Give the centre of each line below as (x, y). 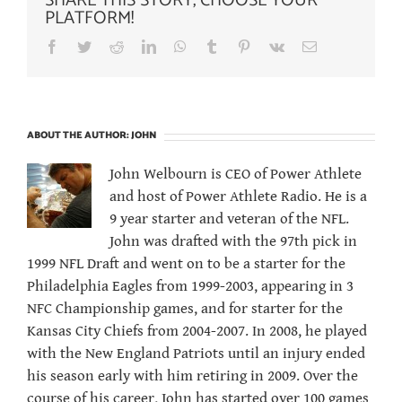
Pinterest (275, 46)
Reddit (142, 46)
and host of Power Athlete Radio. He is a (238, 197)
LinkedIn (181, 46)
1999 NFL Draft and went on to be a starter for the (186, 264)
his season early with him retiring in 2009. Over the (192, 376)
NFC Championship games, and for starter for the (185, 309)
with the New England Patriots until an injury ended (196, 354)
